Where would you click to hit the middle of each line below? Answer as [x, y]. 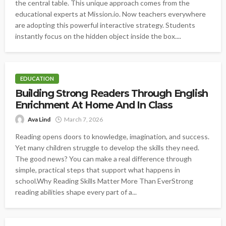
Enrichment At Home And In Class [94, 105]
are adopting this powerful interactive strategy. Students [105, 25]
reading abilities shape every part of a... [76, 192]
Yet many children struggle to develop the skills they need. [107, 148]
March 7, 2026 [83, 120]
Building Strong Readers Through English [112, 94]
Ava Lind [39, 120]
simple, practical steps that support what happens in [98, 170]
